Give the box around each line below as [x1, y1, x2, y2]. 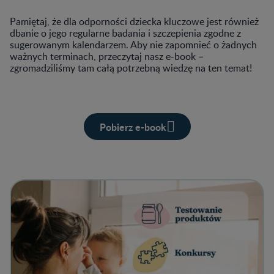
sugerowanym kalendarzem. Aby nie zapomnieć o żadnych [10, 38, 257, 52]
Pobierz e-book [99, 119, 166, 134]
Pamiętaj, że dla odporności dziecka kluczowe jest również [10, 15, 259, 29]
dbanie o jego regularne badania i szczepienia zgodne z [10, 26, 241, 40]
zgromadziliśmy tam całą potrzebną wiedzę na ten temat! [10, 61, 254, 75]
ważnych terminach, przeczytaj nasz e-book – [10, 50, 204, 64]
